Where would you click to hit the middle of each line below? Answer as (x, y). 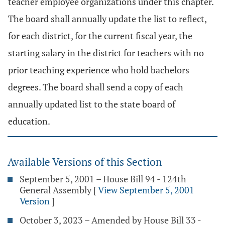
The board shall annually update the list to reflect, (107, 19)
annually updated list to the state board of (92, 104)
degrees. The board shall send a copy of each (96, 87)
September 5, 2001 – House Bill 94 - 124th (103, 179)
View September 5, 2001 (146, 190)
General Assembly (55, 190)
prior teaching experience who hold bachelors (99, 70)
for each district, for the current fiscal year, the (100, 36)
